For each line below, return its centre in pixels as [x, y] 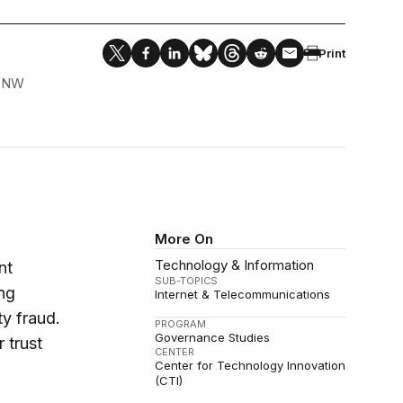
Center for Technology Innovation [251, 365]
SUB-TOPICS [187, 281]
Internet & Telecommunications [243, 294]
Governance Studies [213, 337]
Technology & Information [235, 265]
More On [184, 239]
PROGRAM [181, 324]
